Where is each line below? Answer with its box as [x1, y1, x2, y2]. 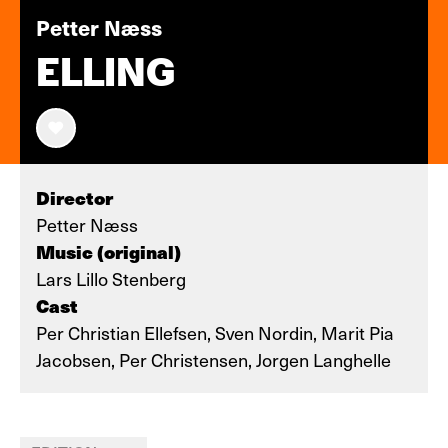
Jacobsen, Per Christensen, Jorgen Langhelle [36, 347, 391, 372]
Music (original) [36, 238, 181, 265]
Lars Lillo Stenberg [36, 266, 186, 291]
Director [36, 184, 113, 211]
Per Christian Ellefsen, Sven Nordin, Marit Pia [36, 320, 394, 345]
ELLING [36, 49, 175, 95]
